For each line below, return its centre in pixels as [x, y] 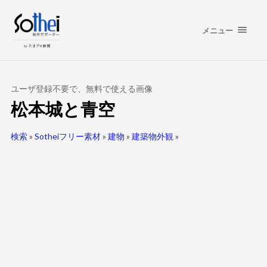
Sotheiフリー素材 [67, 136]
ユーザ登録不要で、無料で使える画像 [81, 89]
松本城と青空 [63, 109]
